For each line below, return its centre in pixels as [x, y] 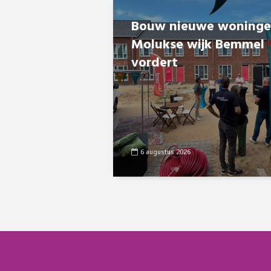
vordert [155, 63]
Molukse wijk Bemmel [198, 45]
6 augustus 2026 [165, 152]
